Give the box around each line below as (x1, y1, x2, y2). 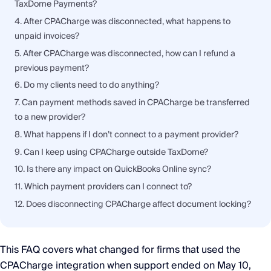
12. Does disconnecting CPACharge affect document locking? (15, 197, 251, 212)
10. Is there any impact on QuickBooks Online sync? (15, 162, 211, 177)
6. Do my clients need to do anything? (15, 78, 159, 93)
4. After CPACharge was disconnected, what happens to (15, 14, 230, 29)
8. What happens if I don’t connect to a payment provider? (15, 127, 238, 142)
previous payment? (15, 60, 89, 76)
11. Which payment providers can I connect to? (15, 180, 192, 195)
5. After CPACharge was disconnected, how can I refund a (15, 46, 235, 61)
